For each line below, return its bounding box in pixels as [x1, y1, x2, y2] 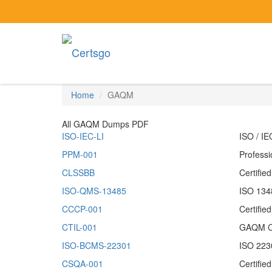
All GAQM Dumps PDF [62, 118, 149, 130]
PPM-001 [62, 148, 98, 160]
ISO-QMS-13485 [62, 185, 126, 197]
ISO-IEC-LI [62, 130, 104, 142]
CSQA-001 [62, 257, 103, 270]
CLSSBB [62, 166, 95, 178]
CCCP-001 [62, 203, 103, 215]
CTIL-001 [62, 221, 97, 233]
